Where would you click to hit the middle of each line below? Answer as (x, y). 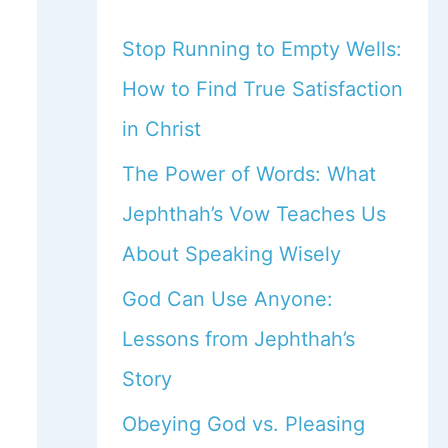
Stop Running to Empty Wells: (261, 49)
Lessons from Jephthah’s (238, 339)
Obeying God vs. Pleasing (243, 424)
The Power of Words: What (248, 174)
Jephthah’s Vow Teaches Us (253, 214)
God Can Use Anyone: (227, 299)
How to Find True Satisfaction (262, 89)
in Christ (161, 129)
